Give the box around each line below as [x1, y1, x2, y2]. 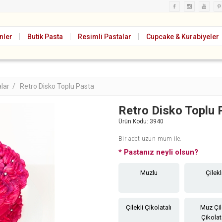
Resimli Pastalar [78, 33, 131, 41]
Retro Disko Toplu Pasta [20, 82, 94, 90]
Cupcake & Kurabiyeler [146, 33, 219, 41]
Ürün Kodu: [118, 118, 148, 125]
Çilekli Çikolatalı [126, 204, 172, 211]
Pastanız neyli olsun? [122, 148, 198, 157]
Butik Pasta [27, 33, 63, 41]
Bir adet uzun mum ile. [118, 135, 182, 142]
